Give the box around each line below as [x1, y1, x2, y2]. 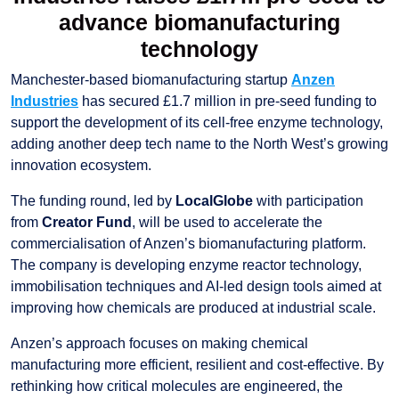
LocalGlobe [175, 192, 253, 208]
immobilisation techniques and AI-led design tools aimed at [11, 278, 381, 294]
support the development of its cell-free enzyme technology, [11, 114, 383, 130]
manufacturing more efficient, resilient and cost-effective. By [11, 356, 384, 372]
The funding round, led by [11, 192, 175, 208]
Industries [11, 93, 78, 109]
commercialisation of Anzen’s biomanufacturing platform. [11, 235, 366, 251]
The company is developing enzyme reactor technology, [11, 256, 362, 273]
